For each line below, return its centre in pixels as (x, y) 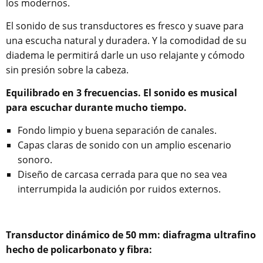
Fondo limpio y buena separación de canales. (117, 131)
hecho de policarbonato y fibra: (79, 250)
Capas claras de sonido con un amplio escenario (124, 145)
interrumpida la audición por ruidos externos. (119, 189)
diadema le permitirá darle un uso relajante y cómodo (125, 55)
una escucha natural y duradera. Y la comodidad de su (126, 41)
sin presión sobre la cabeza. (67, 70)
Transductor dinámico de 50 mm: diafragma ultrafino (131, 235)
